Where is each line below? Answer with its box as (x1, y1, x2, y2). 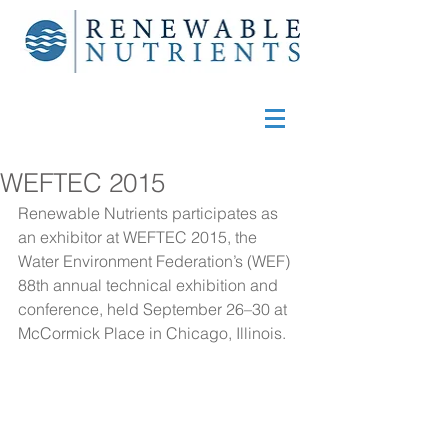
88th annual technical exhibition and (18, 275, 282, 295)
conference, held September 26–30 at (18, 299, 291, 319)
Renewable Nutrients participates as (18, 203, 282, 223)
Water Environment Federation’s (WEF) (18, 251, 294, 271)
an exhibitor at (18, 227, 123, 247)
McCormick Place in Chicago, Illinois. (18, 323, 286, 343)
